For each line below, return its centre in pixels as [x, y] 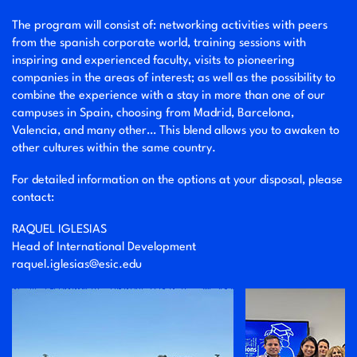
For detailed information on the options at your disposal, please [177, 181]
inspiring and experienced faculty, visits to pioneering [153, 61]
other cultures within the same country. [114, 149]
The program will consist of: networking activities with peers [170, 26]
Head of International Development [104, 248]
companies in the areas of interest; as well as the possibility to [174, 79]
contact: [33, 198]
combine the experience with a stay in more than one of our [169, 96]
